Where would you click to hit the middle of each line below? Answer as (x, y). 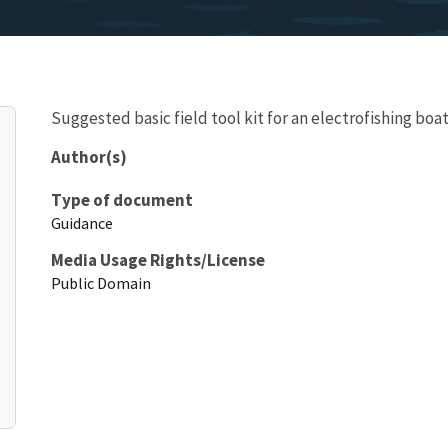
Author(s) (89, 156)
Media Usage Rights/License (158, 259)
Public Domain (101, 282)
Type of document (122, 199)
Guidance (82, 222)
